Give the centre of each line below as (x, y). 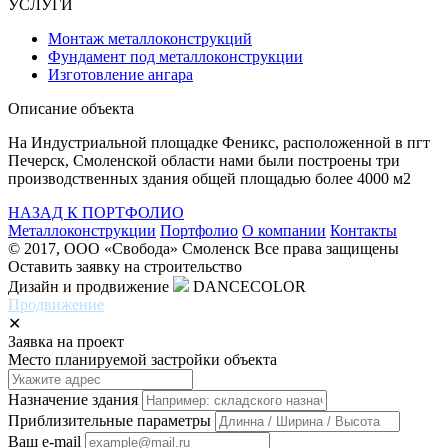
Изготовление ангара (120, 74)
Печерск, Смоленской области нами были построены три (204, 160)
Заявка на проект (66, 341)
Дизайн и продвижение (90, 286)
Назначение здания (73, 399)
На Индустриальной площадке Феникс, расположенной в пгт (219, 142)
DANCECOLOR (249, 286)
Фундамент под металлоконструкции (175, 56)
